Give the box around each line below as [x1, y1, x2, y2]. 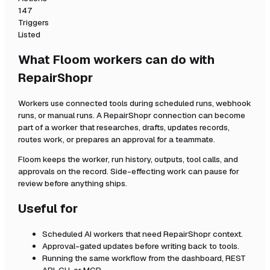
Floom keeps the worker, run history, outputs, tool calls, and [18, 154, 238, 165]
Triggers [18, 17, 49, 28]
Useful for [18, 201, 78, 217]
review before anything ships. [18, 178, 127, 189]
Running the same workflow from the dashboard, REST [42, 252, 246, 263]
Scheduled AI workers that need [42, 228, 163, 239]
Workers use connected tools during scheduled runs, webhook [18, 97, 251, 108]
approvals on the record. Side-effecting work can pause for [18, 166, 239, 177]
